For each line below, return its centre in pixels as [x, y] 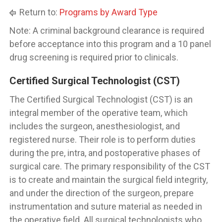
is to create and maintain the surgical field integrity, [109, 180]
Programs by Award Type [109, 12]
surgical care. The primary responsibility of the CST [110, 166]
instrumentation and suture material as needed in [106, 206]
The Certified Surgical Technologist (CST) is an [101, 99]
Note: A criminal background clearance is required [107, 30]
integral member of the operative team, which [99, 113]
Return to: [38, 12]
